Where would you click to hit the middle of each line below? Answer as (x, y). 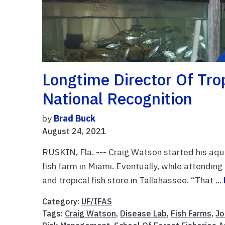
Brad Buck (75, 118)
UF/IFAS (97, 201)
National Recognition (118, 98)
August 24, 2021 (74, 131)
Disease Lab (144, 213)
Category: (62, 201)
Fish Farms (191, 213)
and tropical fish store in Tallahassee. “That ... (133, 180)
